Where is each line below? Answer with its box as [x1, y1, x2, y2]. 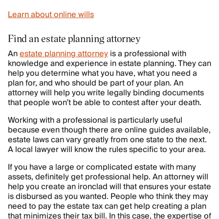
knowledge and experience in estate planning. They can [8, 57, 211, 70]
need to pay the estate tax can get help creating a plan [8, 199, 206, 213]
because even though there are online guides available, [8, 123, 211, 137]
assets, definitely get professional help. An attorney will [8, 170, 208, 184]
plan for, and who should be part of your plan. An [8, 76, 183, 90]
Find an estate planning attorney [8, 32, 141, 44]
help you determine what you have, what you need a [8, 66, 197, 80]
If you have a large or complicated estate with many [8, 160, 196, 174]
